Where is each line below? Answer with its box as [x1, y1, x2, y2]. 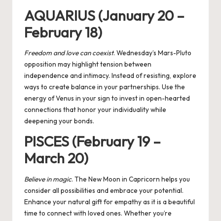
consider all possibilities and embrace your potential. [24, 185, 184, 195]
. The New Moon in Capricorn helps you [72, 174, 190, 184]
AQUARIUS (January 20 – [24, 6, 184, 25]
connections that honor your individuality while [24, 105, 166, 114]
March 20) [24, 149, 88, 167]
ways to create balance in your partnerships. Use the [24, 82, 185, 92]
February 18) [24, 23, 102, 41]
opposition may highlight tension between [24, 60, 151, 69]
